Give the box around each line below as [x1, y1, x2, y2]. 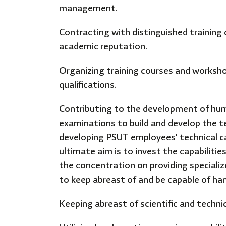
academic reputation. [59, 39, 147, 55]
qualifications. [59, 78, 117, 93]
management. [59, 1, 118, 17]
